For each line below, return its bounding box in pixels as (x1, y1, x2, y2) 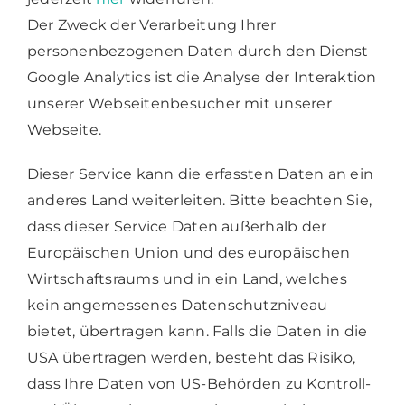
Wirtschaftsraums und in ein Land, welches (26, 269, 347, 287)
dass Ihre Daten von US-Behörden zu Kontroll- (26, 374, 372, 392)
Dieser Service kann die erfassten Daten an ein (26, 165, 374, 183)
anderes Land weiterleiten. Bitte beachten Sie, (26, 191, 372, 209)
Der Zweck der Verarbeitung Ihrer (26, 15, 277, 33)
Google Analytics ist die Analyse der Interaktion (26, 68, 377, 86)
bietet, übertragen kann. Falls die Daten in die (26, 322, 368, 340)
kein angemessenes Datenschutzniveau (26, 296, 328, 314)
